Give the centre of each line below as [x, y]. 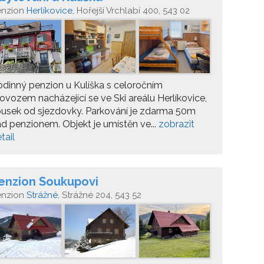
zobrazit [176, 124]
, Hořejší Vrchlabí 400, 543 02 [131, 11]
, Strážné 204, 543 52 [100, 195]
